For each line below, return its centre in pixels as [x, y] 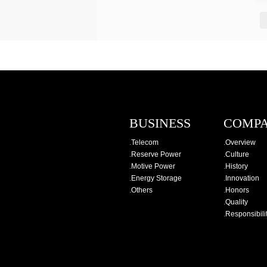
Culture [237, 154]
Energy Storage [156, 178]
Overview [240, 142]
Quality [237, 202]
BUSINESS [160, 123]
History [237, 166]
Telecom [145, 142]
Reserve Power [156, 154]
